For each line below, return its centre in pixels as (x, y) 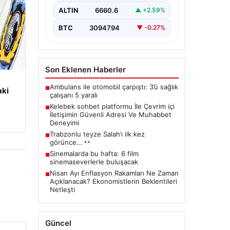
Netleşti (62, 189)
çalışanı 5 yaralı (73, 95)
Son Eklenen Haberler (85, 69)
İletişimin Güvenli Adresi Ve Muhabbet (110, 114)
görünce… (67, 142)
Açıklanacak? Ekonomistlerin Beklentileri (113, 181)
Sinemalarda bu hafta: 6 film (94, 153)
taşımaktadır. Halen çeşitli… (100, 14)
